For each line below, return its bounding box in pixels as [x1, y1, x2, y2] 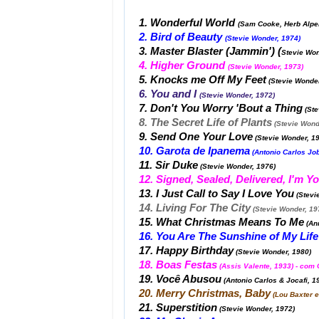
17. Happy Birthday [139, 244, 234, 256]
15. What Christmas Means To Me [139, 216, 304, 228]
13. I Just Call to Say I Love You [139, 187, 294, 199]
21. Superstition [139, 301, 217, 313]
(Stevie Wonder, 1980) [234, 247, 311, 256]
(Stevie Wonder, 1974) [225, 33, 300, 42]
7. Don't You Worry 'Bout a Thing [139, 102, 303, 114]
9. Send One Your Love [139, 130, 253, 142]
